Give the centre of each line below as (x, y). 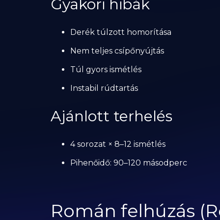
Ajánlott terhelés (111, 116)
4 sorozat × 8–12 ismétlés (118, 144)
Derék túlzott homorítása (121, 32)
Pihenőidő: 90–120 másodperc (128, 163)
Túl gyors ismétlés (106, 69)
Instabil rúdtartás (104, 88)
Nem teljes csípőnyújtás (117, 51)
